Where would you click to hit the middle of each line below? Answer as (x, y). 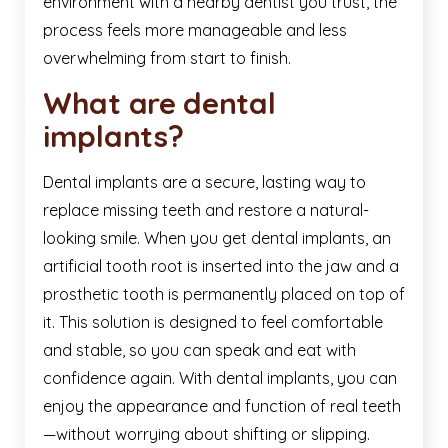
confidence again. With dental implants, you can (220, 378)
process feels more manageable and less (195, 30)
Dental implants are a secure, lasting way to (204, 182)
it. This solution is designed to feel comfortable (213, 322)
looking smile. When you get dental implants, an (217, 238)
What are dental (159, 103)
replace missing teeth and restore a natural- (206, 210)
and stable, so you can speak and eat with (199, 350)
